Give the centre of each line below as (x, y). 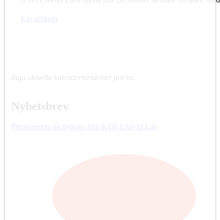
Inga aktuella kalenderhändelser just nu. (74, 78)
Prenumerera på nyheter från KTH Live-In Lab (84, 127)
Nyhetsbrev (40, 106)
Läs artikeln (39, 19)
